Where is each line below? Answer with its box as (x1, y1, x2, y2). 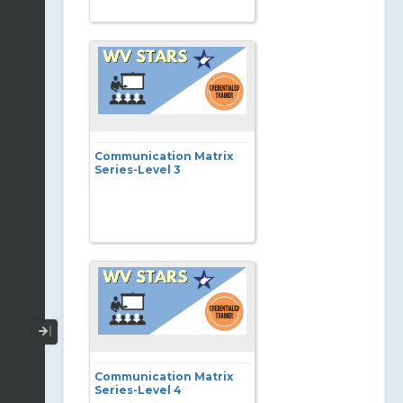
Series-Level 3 (94, 163, 181, 176)
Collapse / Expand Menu (53, 321, 216, 341)
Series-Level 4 (94, 383, 182, 397)
